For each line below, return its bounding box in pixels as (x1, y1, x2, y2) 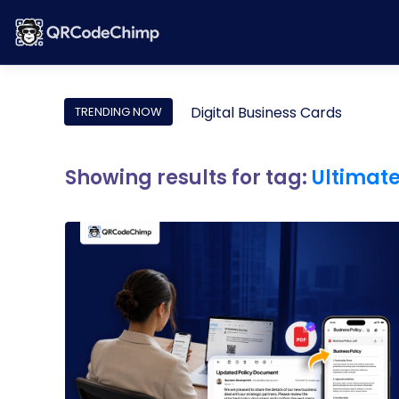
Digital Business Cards (191, 102, 342, 123)
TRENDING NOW (75, 103, 162, 120)
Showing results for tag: (65, 164, 312, 191)
